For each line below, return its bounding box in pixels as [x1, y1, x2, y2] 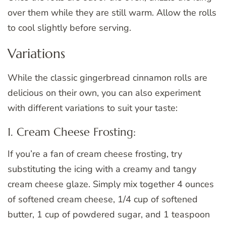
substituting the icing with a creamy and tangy [8, 162, 196, 175]
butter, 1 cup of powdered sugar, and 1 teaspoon [8, 208, 210, 220]
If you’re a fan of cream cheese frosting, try [8, 147, 182, 160]
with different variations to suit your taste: [8, 101, 178, 114]
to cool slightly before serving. [8, 22, 131, 34]
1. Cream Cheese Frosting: [8, 125, 136, 139]
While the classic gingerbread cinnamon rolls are [8, 71, 207, 84]
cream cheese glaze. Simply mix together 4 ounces [8, 178, 214, 190]
